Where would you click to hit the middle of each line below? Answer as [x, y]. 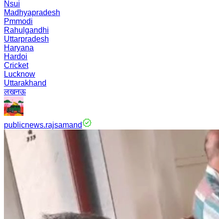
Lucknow [20, 74]
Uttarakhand [25, 83]
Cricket [16, 65]
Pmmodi [18, 21]
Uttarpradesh [26, 39]
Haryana [19, 48]
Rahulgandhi [26, 30]
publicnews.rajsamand [43, 125]
